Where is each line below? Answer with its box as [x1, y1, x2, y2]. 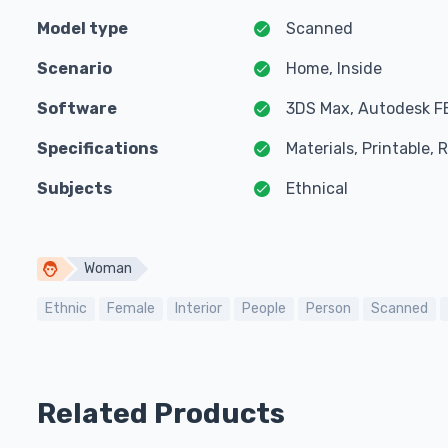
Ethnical [286, 179, 348, 198]
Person [306, 300, 351, 317]
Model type [37, 19, 128, 38]
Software [37, 99, 117, 118]
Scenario [37, 59, 112, 78]
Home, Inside [286, 59, 382, 78]
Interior [175, 300, 222, 317]
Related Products [37, 397, 285, 430]
